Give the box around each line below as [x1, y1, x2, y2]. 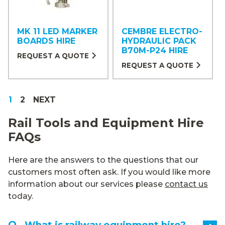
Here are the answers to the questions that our [8, 155, 198, 165]
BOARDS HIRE [17, 36, 75, 46]
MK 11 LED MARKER [17, 27, 97, 37]
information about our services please [8, 179, 165, 189]
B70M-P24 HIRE [122, 46, 188, 56]
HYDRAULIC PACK [122, 36, 196, 46]
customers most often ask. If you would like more [8, 167, 210, 177]
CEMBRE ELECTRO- [122, 27, 202, 37]
